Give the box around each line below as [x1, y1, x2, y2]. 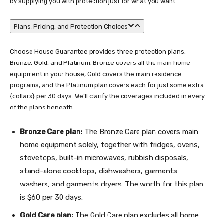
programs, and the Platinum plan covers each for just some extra [10, 81, 204, 89]
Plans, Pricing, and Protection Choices [14, 23, 128, 30]
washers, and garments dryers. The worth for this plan [20, 180, 203, 188]
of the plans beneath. [10, 104, 74, 111]
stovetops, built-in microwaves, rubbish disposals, [20, 154, 188, 162]
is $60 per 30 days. [20, 193, 83, 201]
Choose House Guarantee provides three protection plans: [10, 48, 186, 55]
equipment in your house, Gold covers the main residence [10, 70, 182, 77]
